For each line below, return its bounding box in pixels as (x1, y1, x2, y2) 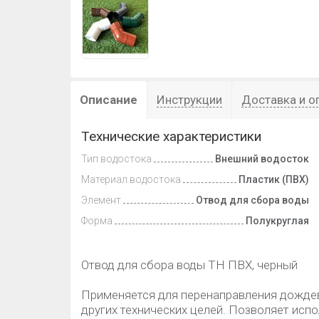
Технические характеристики (81, 128, 261, 145)
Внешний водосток (215, 153, 309, 164)
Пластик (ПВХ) (239, 174, 309, 185)
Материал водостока (81, 174, 181, 185)
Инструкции (157, 93, 222, 107)
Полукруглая (246, 215, 309, 226)
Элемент (81, 194, 121, 206)
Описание (80, 93, 137, 107)
